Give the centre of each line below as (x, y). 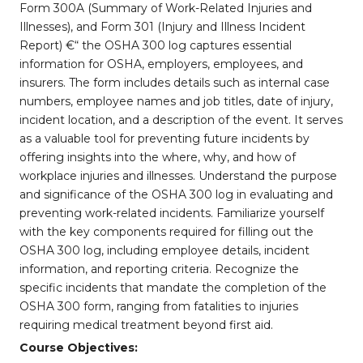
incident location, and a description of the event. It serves (181, 120)
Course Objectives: (79, 348)
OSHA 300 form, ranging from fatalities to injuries (159, 306)
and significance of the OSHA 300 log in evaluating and (176, 194)
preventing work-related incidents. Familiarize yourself (172, 213)
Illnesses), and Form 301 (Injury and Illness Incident (162, 27)
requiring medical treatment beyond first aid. (146, 325)
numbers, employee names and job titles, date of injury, (176, 101)
